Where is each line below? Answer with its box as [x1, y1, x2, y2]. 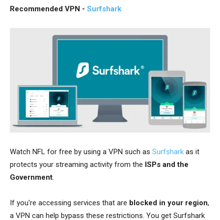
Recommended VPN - [10, 4, 87, 13]
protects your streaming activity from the [10, 160, 145, 169]
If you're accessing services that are [10, 198, 129, 208]
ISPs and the [145, 160, 189, 169]
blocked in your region [129, 198, 208, 208]
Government [10, 173, 53, 182]
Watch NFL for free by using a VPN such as [10, 147, 152, 157]
